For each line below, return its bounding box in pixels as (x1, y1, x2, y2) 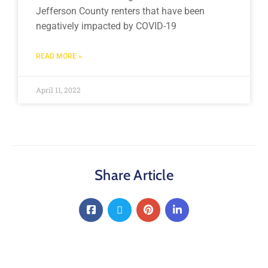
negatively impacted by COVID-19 (36, 20, 176, 32)
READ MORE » (36, 51, 82, 60)
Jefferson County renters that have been (36, 5, 205, 17)
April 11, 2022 (36, 84, 81, 95)
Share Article (95, 166, 173, 184)
